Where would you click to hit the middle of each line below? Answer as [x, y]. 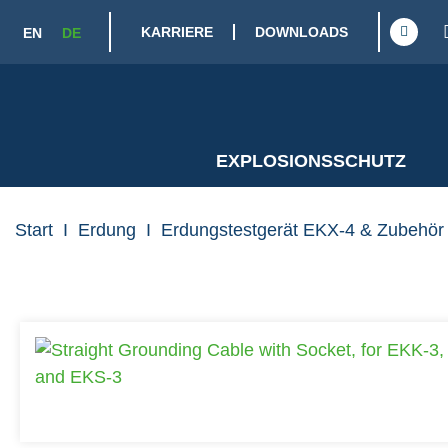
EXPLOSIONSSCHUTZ [310, 161]
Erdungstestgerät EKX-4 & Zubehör [302, 230]
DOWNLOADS [301, 32]
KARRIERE [177, 32]
